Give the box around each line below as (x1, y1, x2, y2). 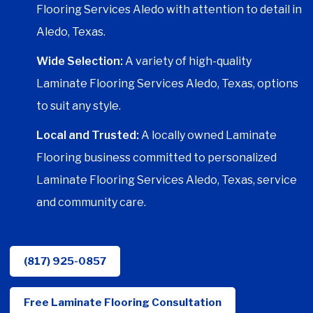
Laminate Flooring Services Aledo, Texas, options (36, 77, 298, 91)
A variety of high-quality (123, 54, 252, 68)
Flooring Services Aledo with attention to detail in (36, 3, 302, 17)
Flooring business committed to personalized (36, 151, 277, 165)
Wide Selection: (36, 54, 123, 68)
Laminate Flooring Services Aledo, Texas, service (36, 173, 297, 187)
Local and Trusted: (36, 129, 139, 143)
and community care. (36, 196, 146, 210)
